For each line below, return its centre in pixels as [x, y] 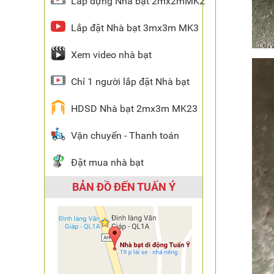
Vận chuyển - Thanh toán [125, 135]
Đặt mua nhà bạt [107, 162]
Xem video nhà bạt [111, 55]
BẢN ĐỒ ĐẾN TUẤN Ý [124, 187]
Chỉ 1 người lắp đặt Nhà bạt [130, 82]
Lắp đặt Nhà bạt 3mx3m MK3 [135, 28]
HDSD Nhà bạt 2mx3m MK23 [134, 109]
